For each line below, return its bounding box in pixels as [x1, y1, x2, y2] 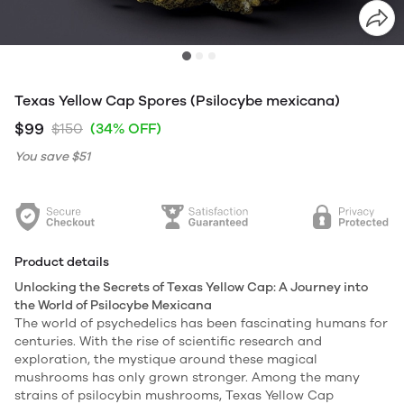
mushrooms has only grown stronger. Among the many [14, 370, 360, 385]
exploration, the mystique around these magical [14, 352, 317, 367]
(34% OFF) [90, 120, 161, 137]
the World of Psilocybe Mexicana [14, 298, 212, 313]
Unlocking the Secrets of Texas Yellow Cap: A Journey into [14, 280, 368, 295]
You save [14, 149, 71, 164]
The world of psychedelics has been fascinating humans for [14, 316, 388, 331]
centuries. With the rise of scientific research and [14, 334, 322, 349]
